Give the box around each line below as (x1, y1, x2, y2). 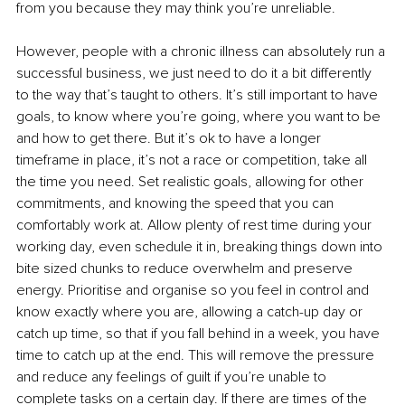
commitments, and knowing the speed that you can (16, 193, 337, 212)
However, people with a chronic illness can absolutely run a (16, 42, 389, 61)
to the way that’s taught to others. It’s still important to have (16, 85, 381, 104)
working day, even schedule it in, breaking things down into (16, 237, 386, 256)
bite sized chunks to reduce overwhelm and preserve (16, 259, 356, 278)
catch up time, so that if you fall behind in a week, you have (16, 324, 383, 343)
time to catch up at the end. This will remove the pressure (16, 345, 378, 364)
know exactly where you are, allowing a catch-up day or (16, 302, 366, 321)
